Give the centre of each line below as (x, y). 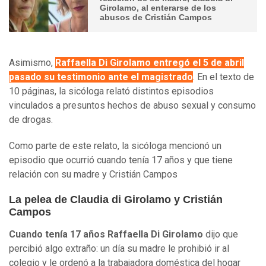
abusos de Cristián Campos (156, 17)
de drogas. (31, 120)
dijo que (221, 235)
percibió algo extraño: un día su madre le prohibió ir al (119, 249)
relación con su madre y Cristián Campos (93, 175)
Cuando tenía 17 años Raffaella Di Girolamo (106, 235)
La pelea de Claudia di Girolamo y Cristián (116, 200)
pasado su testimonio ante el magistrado (101, 77)
